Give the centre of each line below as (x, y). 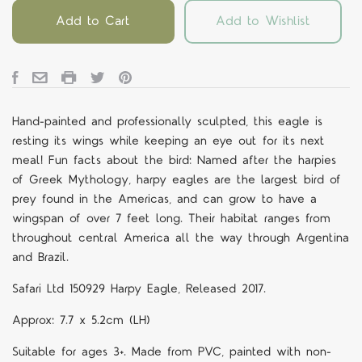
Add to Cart (93, 21)
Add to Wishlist (263, 21)
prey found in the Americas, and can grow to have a (164, 199)
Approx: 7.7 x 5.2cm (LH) (81, 320)
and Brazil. (40, 257)
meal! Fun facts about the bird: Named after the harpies (174, 160)
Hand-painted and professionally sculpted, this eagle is (167, 121)
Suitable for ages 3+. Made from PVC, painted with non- (172, 351)
